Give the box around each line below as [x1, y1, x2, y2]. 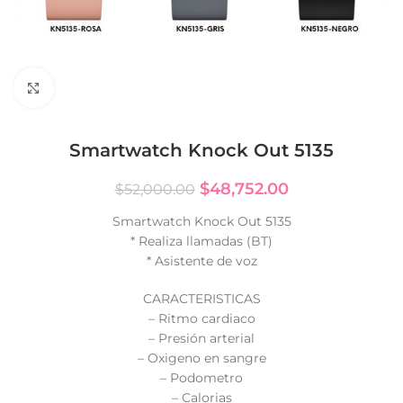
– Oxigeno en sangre [137, 350, 266, 366]
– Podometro [160, 370, 243, 386]
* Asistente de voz [146, 253, 257, 269]
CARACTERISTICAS [142, 291, 261, 307]
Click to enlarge [53, 80, 149, 94]
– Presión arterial [148, 330, 255, 346]
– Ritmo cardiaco [148, 310, 255, 327]
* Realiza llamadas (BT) [130, 233, 273, 249]
